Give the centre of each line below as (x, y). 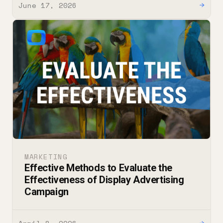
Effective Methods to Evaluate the (98, 168)
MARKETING (46, 157)
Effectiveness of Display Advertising (104, 180)
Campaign (47, 192)
